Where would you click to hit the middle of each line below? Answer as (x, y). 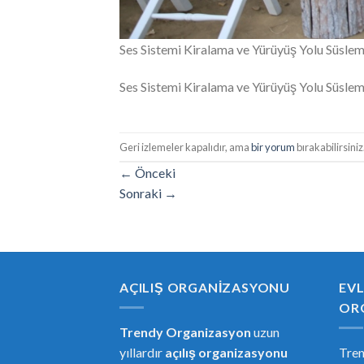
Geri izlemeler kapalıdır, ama (185, 147)
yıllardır (142, 353)
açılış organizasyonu (226, 353)
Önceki (154, 173)
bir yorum (273, 147)
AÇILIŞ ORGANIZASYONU (205, 288)
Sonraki (142, 193)
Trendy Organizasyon (185, 332)
